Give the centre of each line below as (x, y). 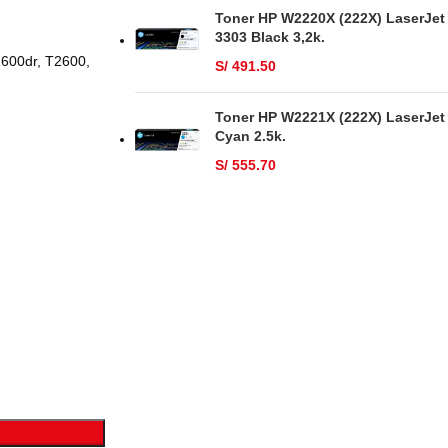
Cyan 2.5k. (250, 136)
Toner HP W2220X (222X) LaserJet (329, 18)
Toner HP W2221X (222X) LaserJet (329, 117)
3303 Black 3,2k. (269, 37)
